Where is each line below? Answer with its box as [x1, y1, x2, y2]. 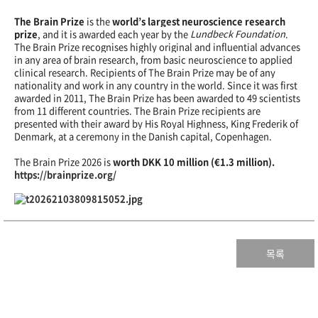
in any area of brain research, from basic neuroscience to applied [14, 53, 292, 66]
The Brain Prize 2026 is [14, 155, 113, 168]
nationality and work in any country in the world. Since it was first [14, 78, 297, 92]
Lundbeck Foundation [190, 27, 285, 40]
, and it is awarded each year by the [38, 27, 190, 40]
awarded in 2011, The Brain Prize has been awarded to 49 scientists [14, 91, 300, 104]
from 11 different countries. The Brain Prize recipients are [14, 104, 261, 117]
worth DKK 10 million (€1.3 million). [113, 155, 275, 168]
